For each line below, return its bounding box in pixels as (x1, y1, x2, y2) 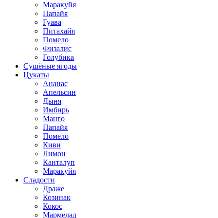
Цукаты (23, 71, 49, 79)
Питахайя (43, 27, 75, 35)
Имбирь (43, 106, 69, 114)
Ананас (43, 79, 68, 88)
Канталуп (43, 158, 75, 166)
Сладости (23, 176, 55, 184)
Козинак (43, 193, 71, 201)
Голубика (43, 53, 74, 61)
